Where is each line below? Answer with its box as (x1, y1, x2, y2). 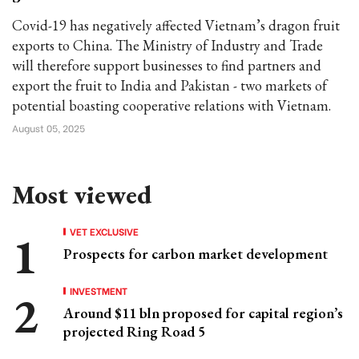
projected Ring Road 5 (63, 322, 205, 341)
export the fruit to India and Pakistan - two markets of (12, 76, 327, 95)
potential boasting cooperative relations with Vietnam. (12, 96, 331, 115)
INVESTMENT (70, 284, 127, 297)
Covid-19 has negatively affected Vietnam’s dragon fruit (12, 16, 340, 34)
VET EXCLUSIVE (70, 224, 139, 238)
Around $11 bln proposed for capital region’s (63, 304, 343, 322)
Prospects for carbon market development (63, 244, 328, 263)
